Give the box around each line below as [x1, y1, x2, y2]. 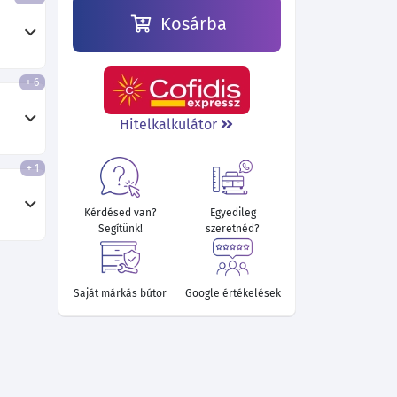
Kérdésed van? [83, 206, 157, 220]
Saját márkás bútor [74, 286, 167, 300]
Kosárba [155, 12, 227, 35]
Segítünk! [97, 222, 143, 236]
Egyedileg [209, 206, 256, 220]
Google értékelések [184, 286, 281, 300]
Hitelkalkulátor [120, 116, 222, 133]
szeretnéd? [206, 222, 261, 236]
